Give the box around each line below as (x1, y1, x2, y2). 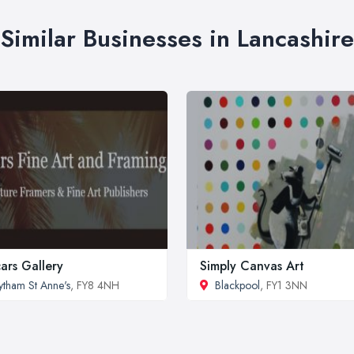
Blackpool (215, 277, 260, 293)
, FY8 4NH (70, 277, 119, 293)
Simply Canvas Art (200, 256, 304, 275)
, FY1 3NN (260, 277, 307, 293)
